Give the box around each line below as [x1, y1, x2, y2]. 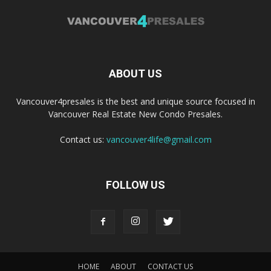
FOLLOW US [106, 178, 165, 192]
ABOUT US [109, 67, 162, 80]
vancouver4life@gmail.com [106, 134, 212, 146]
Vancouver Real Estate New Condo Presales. [48, 108, 223, 120]
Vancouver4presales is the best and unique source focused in [16, 96, 255, 108]
